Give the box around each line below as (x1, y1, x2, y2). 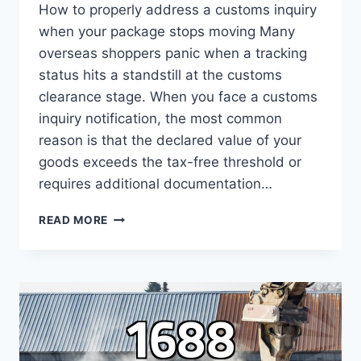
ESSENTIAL (107, 210, 173, 223)
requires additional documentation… (39, 176, 272, 193)
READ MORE (39, 214, 109, 227)
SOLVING (107, 277, 160, 291)
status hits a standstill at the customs (39, 67, 282, 84)
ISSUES (107, 328, 151, 342)
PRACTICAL (107, 226, 176, 240)
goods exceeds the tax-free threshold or (39, 154, 301, 171)
